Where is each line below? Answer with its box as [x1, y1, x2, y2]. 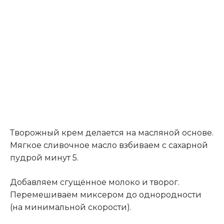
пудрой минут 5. [10, 153, 78, 163]
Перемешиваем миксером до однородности [10, 190, 201, 200]
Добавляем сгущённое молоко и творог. [10, 177, 179, 187]
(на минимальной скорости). [10, 202, 131, 212]
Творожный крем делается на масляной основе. [10, 128, 213, 138]
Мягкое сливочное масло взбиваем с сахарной [10, 140, 208, 150]
